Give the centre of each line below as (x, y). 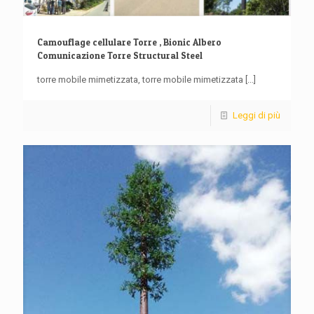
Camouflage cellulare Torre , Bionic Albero (129, 42)
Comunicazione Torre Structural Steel (120, 56)
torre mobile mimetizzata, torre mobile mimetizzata (140, 80)
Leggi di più (257, 116)
